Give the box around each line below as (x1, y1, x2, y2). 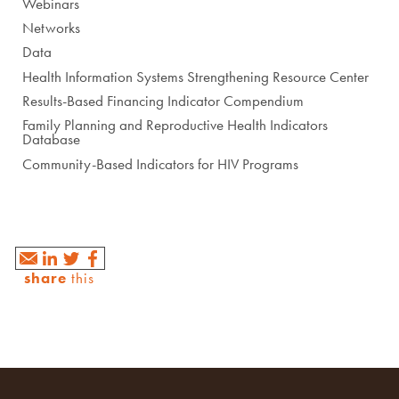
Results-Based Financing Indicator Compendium (22, 91, 305, 111)
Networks (22, 18, 81, 38)
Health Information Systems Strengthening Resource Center (22, 66, 370, 86)
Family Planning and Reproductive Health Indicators (22, 115, 329, 135)
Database (22, 129, 81, 150)
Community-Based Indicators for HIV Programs (22, 153, 299, 174)
